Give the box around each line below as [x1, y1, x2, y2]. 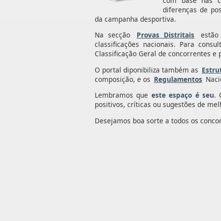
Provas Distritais [136, 30, 195, 40]
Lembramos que [95, 90, 151, 100]
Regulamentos [154, 74, 202, 84]
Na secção [95, 30, 135, 40]
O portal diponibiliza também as [95, 65, 200, 74]
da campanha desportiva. [95, 14, 176, 24]
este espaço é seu [151, 90, 214, 100]
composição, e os [95, 74, 152, 84]
